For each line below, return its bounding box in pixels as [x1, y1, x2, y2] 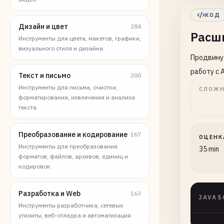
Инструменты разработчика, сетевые [18, 201, 123, 209]
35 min [199, 144, 219, 153]
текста [18, 103, 36, 111]
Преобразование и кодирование [18, 130, 127, 139]
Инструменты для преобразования [18, 142, 117, 150]
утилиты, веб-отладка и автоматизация [18, 211, 131, 219]
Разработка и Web [18, 189, 80, 198]
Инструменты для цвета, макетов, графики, [18, 34, 141, 42]
